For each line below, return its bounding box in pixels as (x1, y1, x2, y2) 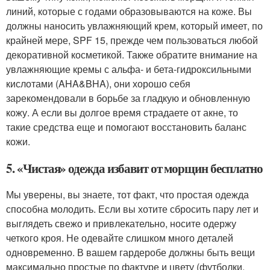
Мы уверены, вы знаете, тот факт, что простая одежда (6, 187, 249, 202)
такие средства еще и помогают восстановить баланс (6, 120, 246, 134)
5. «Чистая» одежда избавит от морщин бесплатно (6, 159, 263, 178)
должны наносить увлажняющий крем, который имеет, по (6, 19, 263, 33)
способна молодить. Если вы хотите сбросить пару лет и (6, 202, 259, 216)
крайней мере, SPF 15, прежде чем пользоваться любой (6, 33, 258, 48)
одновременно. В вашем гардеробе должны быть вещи (6, 245, 255, 260)
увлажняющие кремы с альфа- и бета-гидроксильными (6, 62, 251, 77)
